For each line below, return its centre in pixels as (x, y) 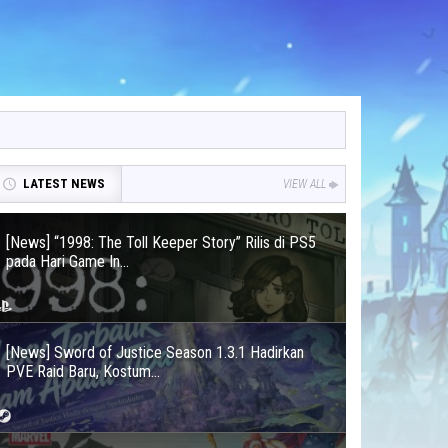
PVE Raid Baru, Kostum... (83, 371)
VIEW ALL (304, 184)
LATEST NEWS (63, 183)
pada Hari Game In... (67, 261)
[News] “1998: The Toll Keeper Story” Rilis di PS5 (161, 242)
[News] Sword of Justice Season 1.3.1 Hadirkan (155, 352)
